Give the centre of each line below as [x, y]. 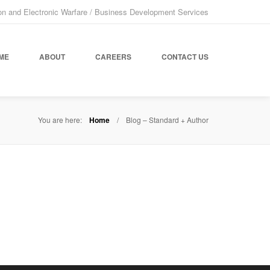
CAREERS [113, 57]
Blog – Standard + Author [167, 120]
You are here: [60, 120]
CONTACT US [185, 57]
